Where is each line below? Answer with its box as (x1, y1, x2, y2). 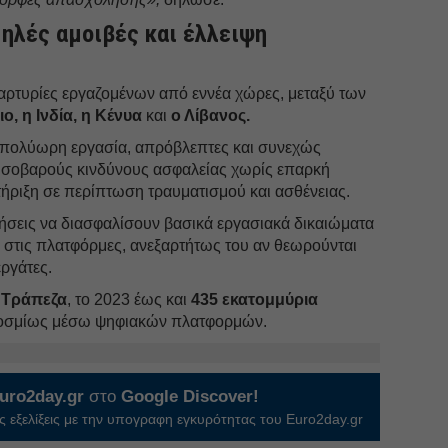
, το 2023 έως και (67, 290, 188, 308)
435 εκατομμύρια (187, 290, 319, 308)
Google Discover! (121, 386, 260, 406)
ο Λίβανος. (167, 106, 251, 124)
